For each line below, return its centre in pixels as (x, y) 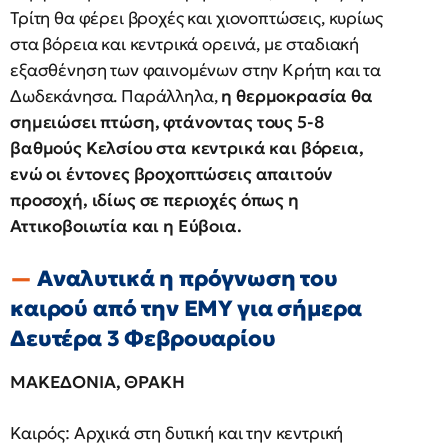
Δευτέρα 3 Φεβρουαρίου (143, 338)
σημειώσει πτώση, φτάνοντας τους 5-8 (167, 122)
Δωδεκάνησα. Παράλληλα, (114, 96)
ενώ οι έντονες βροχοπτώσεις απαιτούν (172, 174)
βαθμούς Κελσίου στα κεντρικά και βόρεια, (187, 148)
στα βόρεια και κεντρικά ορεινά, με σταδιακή (185, 44)
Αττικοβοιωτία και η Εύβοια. (126, 226)
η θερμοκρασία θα (295, 96)
